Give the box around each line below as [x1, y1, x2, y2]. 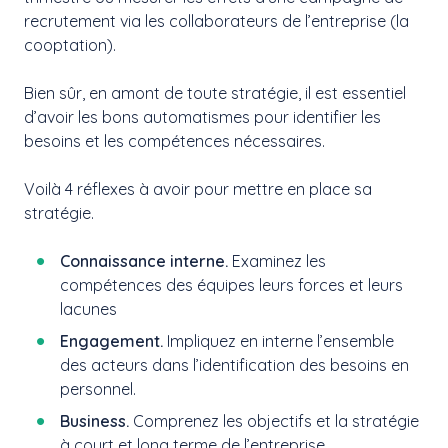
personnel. [60, 379, 136, 400]
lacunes [60, 299, 117, 320]
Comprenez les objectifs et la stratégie [129, 411, 419, 432]
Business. [60, 411, 129, 432]
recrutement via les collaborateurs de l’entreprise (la [24, 11, 409, 32]
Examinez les [228, 251, 326, 272]
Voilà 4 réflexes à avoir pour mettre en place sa [24, 179, 372, 200]
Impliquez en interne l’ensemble [167, 331, 394, 352]
